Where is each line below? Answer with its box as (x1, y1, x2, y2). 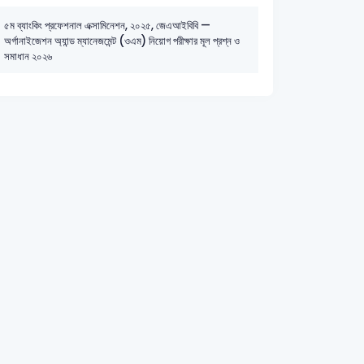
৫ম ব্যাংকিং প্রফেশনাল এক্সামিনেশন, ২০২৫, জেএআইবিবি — (3, 18, 210, 34)
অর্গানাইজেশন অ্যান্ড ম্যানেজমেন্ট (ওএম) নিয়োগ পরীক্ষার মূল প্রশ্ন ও (3, 33, 240, 50)
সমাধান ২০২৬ (3, 49, 52, 65)
